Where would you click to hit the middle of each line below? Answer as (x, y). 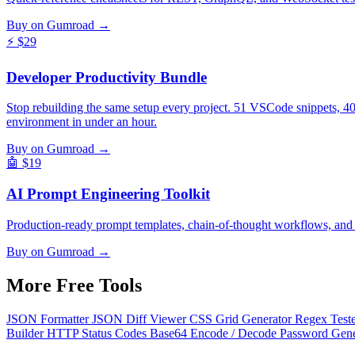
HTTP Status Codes (98, 333)
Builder (27, 333)
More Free (53, 285)
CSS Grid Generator (242, 319)
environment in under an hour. (82, 122)
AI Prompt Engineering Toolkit (108, 194)
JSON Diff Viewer (141, 319)
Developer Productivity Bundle (107, 77)
